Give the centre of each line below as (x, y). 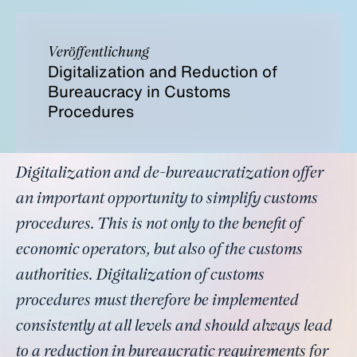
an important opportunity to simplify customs (167, 199)
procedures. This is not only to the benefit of (159, 225)
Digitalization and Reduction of (163, 71)
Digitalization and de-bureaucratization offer (169, 174)
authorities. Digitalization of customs (140, 276)
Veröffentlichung (98, 53)
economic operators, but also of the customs (159, 250)
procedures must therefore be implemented (157, 301)
